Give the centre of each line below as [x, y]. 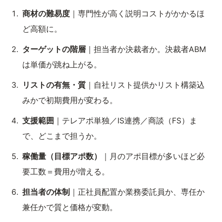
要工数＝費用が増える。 [66, 172]
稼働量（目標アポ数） [62, 156]
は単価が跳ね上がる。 [62, 65]
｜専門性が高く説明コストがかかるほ [137, 14]
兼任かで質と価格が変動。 [70, 207]
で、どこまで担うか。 [62, 136]
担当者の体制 [46, 192]
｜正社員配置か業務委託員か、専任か [137, 192]
